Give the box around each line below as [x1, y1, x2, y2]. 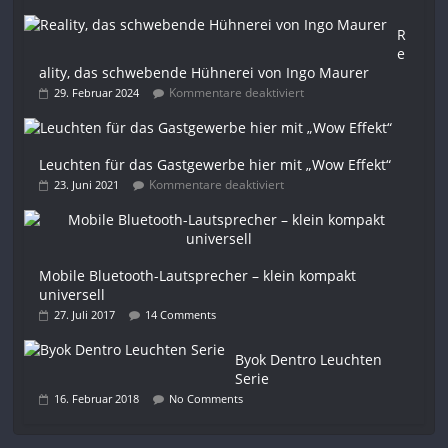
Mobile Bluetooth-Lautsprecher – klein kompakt [39, 266, 357, 286]
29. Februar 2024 [54, 85, 140, 101]
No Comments [169, 391, 244, 407]
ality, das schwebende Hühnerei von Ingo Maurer [39, 63, 370, 83]
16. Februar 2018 [54, 391, 140, 407]
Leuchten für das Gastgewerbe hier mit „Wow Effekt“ [39, 155, 392, 175]
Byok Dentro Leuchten [235, 350, 383, 370]
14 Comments [145, 307, 217, 323]
